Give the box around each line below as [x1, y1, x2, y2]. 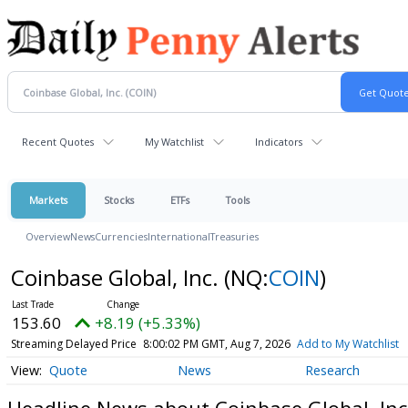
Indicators [255, 135, 302, 148]
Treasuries [210, 229, 259, 243]
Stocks [104, 193, 134, 207]
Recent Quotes [22, 135, 94, 148]
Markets [29, 193, 67, 207]
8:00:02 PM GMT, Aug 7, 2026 [142, 336, 291, 352]
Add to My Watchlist [296, 336, 399, 352]
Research [305, 362, 361, 380]
